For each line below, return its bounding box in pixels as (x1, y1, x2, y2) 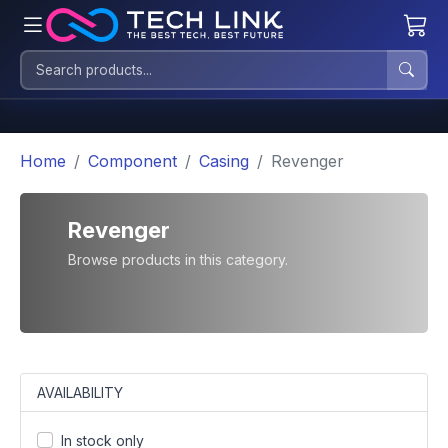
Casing (199, 151, 249, 171)
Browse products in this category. (68, 251, 288, 268)
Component (88, 151, 177, 171)
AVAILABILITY (37, 384, 123, 401)
